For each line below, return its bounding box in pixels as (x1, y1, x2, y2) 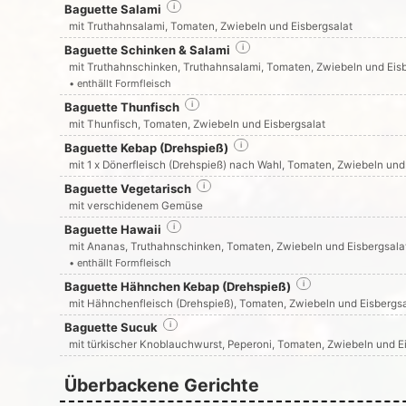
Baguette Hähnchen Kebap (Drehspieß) (63, 279, 291, 294)
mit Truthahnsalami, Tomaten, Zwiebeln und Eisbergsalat (68, 20, 353, 33)
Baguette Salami (63, 2, 161, 16)
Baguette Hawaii (63, 222, 161, 237)
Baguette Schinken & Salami (63, 43, 230, 57)
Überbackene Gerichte (63, 374, 259, 396)
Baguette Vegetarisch (63, 181, 191, 196)
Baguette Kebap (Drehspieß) (63, 140, 228, 155)
